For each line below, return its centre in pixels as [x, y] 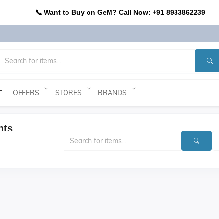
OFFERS [26, 93]
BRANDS [112, 93]
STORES [68, 93]
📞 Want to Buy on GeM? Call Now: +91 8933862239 [120, 12]
